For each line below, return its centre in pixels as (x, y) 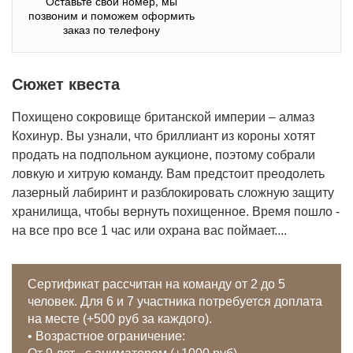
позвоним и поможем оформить (111, 15)
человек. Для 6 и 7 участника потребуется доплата (175, 301)
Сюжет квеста (66, 84)
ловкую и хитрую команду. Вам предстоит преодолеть (168, 174)
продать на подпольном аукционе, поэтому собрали (163, 155)
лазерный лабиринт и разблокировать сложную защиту (173, 193)
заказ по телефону (111, 29)
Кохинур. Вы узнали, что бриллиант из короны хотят (163, 136)
